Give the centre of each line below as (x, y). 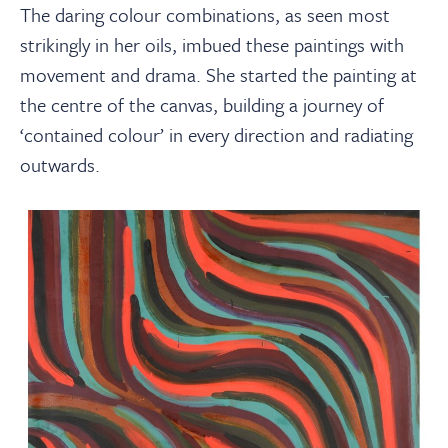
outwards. (60, 164)
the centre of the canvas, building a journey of (202, 104)
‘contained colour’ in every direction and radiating (216, 134)
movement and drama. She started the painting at (218, 74)
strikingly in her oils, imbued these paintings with (212, 44)
